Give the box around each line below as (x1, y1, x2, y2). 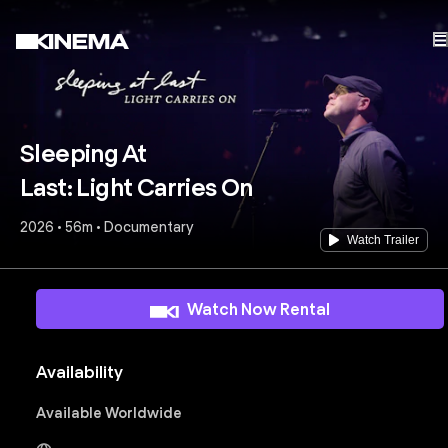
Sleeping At (20, 139, 147, 168)
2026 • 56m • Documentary (20, 219, 194, 235)
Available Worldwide (36, 405, 182, 421)
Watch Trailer (347, 233, 419, 247)
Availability (36, 363, 123, 382)
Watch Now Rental (187, 299, 331, 319)
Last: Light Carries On (20, 173, 253, 202)
